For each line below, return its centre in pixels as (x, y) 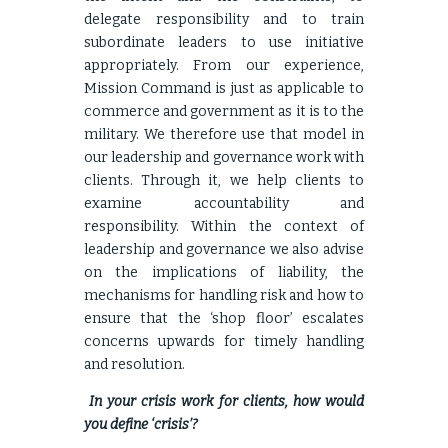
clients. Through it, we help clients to (224, 180)
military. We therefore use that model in (224, 134)
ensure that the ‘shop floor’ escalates (224, 318)
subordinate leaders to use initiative (224, 42)
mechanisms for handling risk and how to (224, 295)
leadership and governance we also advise (224, 249)
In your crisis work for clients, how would (226, 401)
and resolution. (134, 364)
